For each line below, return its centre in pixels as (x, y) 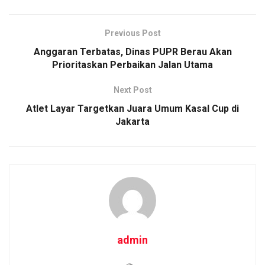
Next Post (132, 90)
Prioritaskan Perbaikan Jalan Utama (132, 64)
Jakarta (132, 121)
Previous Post (132, 33)
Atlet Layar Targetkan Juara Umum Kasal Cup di (132, 108)
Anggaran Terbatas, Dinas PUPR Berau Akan (132, 51)
